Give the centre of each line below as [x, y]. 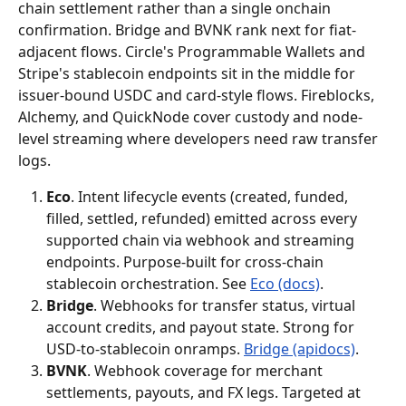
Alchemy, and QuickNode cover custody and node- [190, 117]
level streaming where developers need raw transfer [200, 139]
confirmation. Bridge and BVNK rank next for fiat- [187, 30]
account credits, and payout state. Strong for [202, 327]
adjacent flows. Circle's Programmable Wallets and [193, 52]
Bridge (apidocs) [300, 349]
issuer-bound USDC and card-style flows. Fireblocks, [198, 95]
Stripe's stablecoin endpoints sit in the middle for [188, 73]
